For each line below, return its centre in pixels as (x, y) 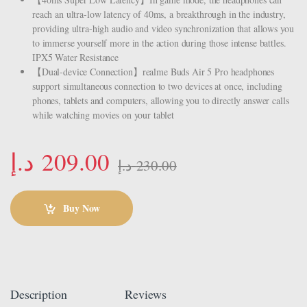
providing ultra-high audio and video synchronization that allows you (163, 28)
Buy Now (81, 208)
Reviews (146, 294)
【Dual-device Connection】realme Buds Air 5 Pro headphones (153, 71)
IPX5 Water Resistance (76, 57)
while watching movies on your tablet (103, 114)
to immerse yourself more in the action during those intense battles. (159, 42)
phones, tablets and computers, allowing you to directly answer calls (161, 100)
